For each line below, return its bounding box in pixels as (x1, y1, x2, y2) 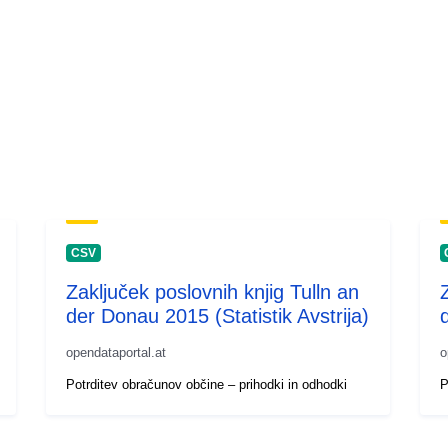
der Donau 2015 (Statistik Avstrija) (66, 304, 370, 327)
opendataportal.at (66, 344, 167, 360)
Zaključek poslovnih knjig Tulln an (66, 280, 360, 303)
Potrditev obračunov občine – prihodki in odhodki (66, 376, 348, 392)
